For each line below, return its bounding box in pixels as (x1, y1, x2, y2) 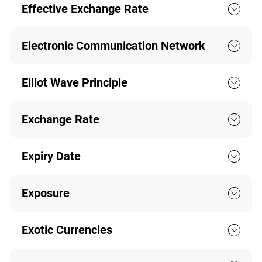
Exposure (21, 186, 70, 201)
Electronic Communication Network (21, 39, 205, 53)
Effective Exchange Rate (21, 2, 149, 16)
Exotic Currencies (21, 223, 112, 237)
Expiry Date (21, 149, 81, 164)
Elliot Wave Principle (21, 75, 127, 90)
